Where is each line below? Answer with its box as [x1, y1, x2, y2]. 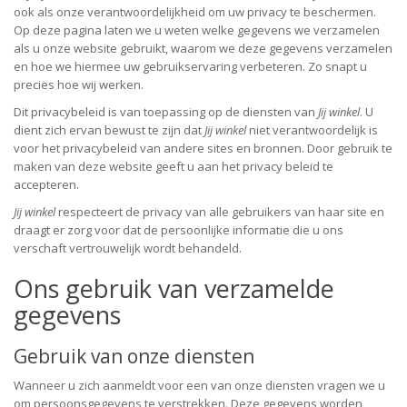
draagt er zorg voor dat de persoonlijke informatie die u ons [14, 222, 343, 238]
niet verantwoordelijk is [246, 122, 378, 138]
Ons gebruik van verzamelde [14, 272, 334, 305]
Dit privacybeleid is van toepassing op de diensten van [14, 104, 318, 120]
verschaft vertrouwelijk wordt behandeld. [14, 240, 242, 256]
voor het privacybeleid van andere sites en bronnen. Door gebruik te [14, 140, 392, 156]
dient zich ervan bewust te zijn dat [14, 122, 204, 138]
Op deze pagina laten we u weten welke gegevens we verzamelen [14, 22, 380, 38]
